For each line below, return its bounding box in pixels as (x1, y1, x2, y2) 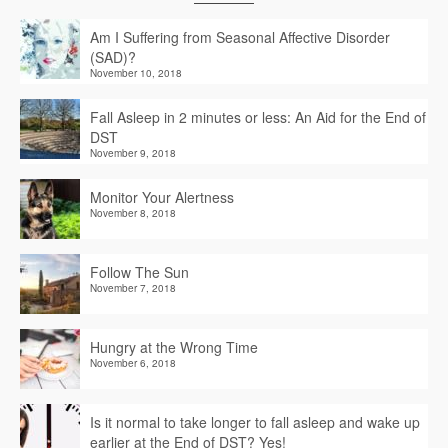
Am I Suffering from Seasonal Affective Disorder (90, 26, 390, 47)
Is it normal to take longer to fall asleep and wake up (90, 411, 420, 432)
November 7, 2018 (90, 280, 176, 295)
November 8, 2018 (90, 205, 176, 220)
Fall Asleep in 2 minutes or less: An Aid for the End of (90, 106, 426, 127)
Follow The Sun (90, 261, 189, 282)
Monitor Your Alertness (90, 186, 234, 207)
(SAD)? (90, 46, 136, 67)
